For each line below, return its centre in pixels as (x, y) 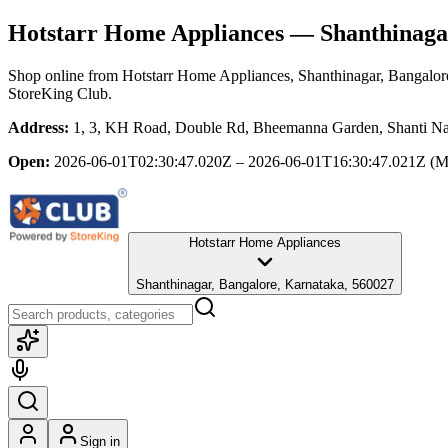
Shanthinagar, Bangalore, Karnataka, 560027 (265, 284)
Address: (38, 127)
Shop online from (65, 75)
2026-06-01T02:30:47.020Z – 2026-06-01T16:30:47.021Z (240, 161)
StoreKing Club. (60, 93)
